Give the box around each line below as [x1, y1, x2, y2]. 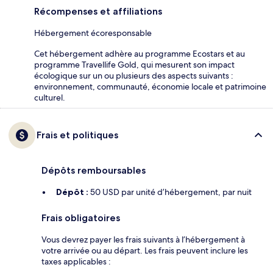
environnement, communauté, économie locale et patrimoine [34, 81, 266, 93]
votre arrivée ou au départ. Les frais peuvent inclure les [41, 245, 248, 257]
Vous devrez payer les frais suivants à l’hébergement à [41, 234, 245, 246]
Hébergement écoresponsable [34, 27, 152, 39]
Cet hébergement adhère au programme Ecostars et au [34, 48, 245, 60]
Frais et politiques [37, 129, 118, 141]
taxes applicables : [41, 256, 111, 268]
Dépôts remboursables [41, 165, 146, 177]
